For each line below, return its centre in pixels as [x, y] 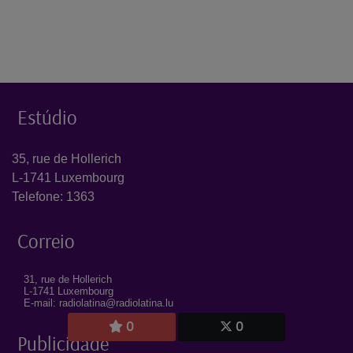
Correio [46, 240]
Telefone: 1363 [53, 196]
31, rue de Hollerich [68, 279]
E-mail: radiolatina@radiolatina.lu [98, 303]
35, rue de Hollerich [67, 158]
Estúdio [47, 117]
